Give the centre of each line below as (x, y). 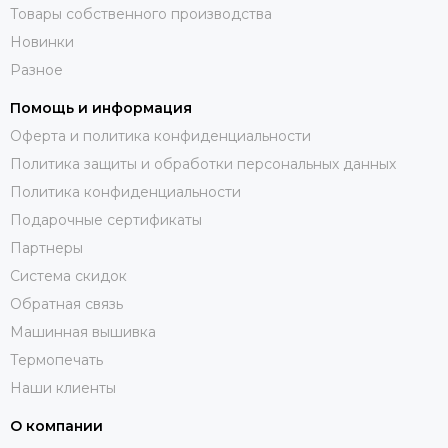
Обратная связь (66, 303)
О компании (56, 425)
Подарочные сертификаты (106, 219)
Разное (36, 69)
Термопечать (56, 359)
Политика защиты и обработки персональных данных (203, 163)
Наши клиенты (63, 387)
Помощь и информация (101, 107)
